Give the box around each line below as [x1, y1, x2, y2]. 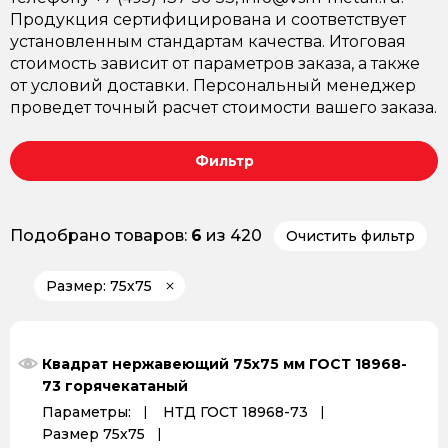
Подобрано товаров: [10, 226, 191, 245]
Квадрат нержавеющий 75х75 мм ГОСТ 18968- [42, 355, 407, 373]
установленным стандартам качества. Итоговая [10, 32, 406, 51]
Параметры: [42, 403, 131, 421]
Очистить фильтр [286, 227, 415, 245]
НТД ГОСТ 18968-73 [163, 403, 308, 421]
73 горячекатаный [42, 377, 188, 395]
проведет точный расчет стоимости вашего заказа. [10, 98, 437, 117]
